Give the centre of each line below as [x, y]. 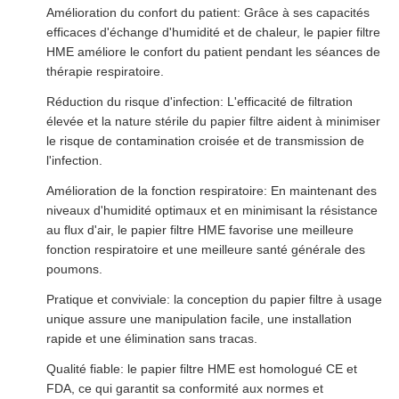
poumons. [74, 269]
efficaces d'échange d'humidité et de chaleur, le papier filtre [213, 32]
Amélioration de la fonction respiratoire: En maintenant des [212, 190]
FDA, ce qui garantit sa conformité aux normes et [185, 388]
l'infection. [74, 160]
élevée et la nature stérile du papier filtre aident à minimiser [213, 121]
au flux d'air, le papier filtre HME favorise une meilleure [200, 229]
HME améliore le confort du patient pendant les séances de [213, 51]
